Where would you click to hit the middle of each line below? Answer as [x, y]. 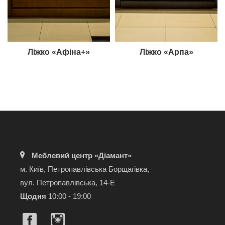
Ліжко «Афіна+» [59, 52]
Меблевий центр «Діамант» [82, 155]
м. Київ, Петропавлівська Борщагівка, [85, 169]
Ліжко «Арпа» [166, 52]
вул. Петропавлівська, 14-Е [68, 183]
